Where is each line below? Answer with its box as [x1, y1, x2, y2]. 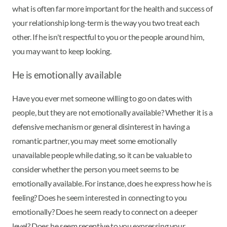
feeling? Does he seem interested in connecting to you [12, 192, 187, 202]
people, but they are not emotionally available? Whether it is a [12, 107, 213, 117]
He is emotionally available [12, 69, 122, 81]
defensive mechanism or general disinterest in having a [12, 121, 190, 131]
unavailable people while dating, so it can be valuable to [12, 149, 192, 160]
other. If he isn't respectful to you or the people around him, [12, 32, 204, 42]
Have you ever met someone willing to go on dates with [12, 93, 192, 103]
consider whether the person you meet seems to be [12, 164, 179, 174]
